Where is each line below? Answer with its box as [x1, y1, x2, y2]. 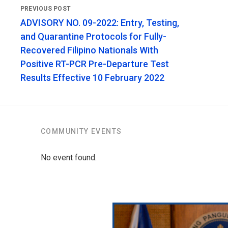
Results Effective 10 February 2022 [20, 72, 164, 83]
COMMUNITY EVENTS [41, 127, 122, 135]
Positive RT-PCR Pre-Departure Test [20, 58, 169, 69]
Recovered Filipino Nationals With [20, 44, 158, 55]
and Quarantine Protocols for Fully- [20, 31, 166, 42]
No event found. [41, 152, 97, 162]
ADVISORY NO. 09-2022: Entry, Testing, [20, 17, 179, 28]
